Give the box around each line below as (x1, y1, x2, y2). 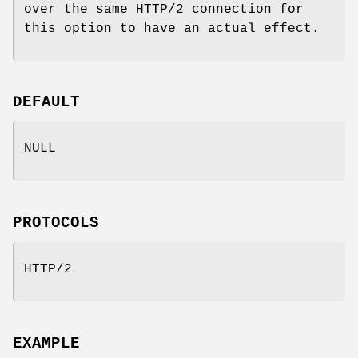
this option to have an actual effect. (24, 21, 320, 36)
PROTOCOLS (13, 214, 99, 233)
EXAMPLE (13, 334, 80, 352)
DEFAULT (13, 93, 80, 112)
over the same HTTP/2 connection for (24, 2, 304, 17)
